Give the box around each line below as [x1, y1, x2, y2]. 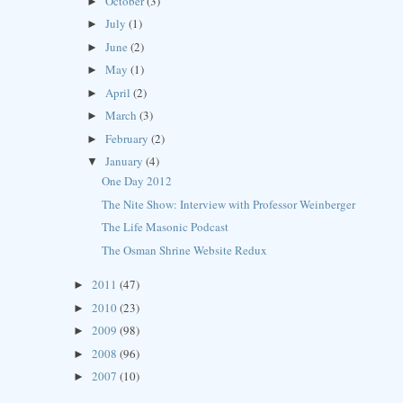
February [105, 130, 152, 147]
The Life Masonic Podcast [102, 219, 229, 236]
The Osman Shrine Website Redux [102, 241, 268, 258]
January [105, 153, 147, 170]
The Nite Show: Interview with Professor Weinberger [102, 195, 356, 212]
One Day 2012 [102, 173, 173, 190]
